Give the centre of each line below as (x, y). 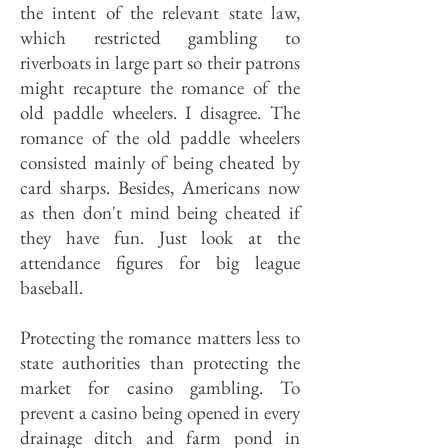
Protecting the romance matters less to (160, 337)
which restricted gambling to (160, 37)
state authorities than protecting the (160, 362)
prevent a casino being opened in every (160, 412)
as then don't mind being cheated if (160, 212)
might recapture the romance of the (160, 87)
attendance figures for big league (160, 262)
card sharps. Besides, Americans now (160, 187)
